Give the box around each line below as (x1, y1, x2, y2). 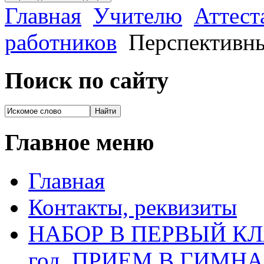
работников (5, 29, 117, 55)
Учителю (93, 2, 182, 28)
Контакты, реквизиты (28, 194, 237, 220)
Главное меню (5, 129, 154, 156)
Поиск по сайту (5, 67, 169, 94)
